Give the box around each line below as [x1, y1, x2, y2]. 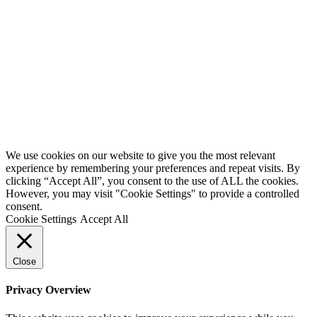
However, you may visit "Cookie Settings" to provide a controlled [6, 188, 299, 200]
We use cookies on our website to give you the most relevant [6, 149, 275, 162]
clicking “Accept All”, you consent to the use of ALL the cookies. [6, 175, 299, 188]
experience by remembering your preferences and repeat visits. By [6, 162, 300, 175]
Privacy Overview [6, 284, 91, 296]
